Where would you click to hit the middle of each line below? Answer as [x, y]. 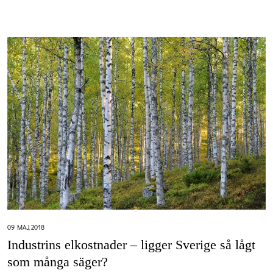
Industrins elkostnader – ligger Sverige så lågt [131, 244]
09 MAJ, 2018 [26, 227]
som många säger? [58, 261]
